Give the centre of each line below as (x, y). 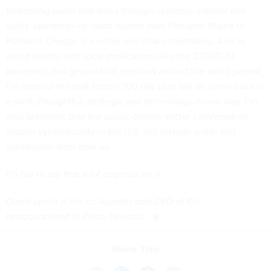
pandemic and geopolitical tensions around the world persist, (135, 71)
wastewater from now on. (60, 147)
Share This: (139, 249)
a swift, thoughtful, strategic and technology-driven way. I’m (132, 102)
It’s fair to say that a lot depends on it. (85, 174)
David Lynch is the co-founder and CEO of (95, 201)
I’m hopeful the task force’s (63, 87)
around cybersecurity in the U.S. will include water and (121, 132)
